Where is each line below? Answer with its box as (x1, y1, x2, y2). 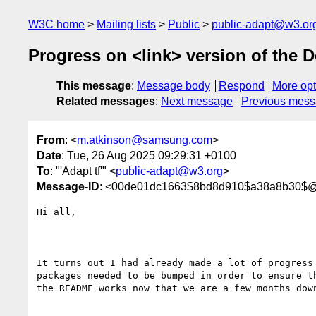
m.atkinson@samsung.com (77, 133, 212, 146)
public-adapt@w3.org (116, 164, 223, 177)
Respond (218, 80, 265, 92)
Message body (137, 80, 210, 92)
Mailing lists (97, 18, 156, 30)
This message (56, 80, 131, 92)
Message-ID (37, 180, 99, 193)
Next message (161, 95, 233, 108)
